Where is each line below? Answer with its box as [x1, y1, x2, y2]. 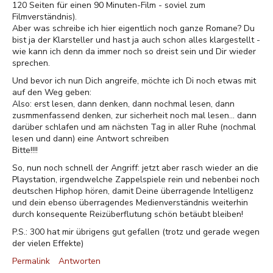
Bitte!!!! [12, 144, 38, 156]
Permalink [12, 255, 50, 267]
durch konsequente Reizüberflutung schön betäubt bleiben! [12, 208, 243, 220]
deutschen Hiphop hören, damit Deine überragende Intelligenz [12, 185, 253, 197]
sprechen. [12, 57, 50, 69]
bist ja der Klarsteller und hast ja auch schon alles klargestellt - [12, 34, 260, 46]
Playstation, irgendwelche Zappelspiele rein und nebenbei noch [12, 174, 260, 185]
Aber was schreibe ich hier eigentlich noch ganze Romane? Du [12, 23, 255, 34]
